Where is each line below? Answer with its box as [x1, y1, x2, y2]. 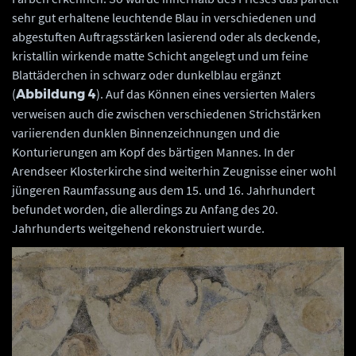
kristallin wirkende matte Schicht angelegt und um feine [12, 48, 308, 64]
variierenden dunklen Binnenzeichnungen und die [12, 125, 280, 141]
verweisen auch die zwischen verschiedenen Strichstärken [12, 106, 321, 122]
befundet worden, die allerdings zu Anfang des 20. [12, 201, 278, 218]
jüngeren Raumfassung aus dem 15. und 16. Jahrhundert [12, 182, 315, 199]
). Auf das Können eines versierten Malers [96, 86, 315, 103]
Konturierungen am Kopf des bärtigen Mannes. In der [12, 144, 295, 161]
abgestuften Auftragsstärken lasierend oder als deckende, [12, 29, 320, 45]
